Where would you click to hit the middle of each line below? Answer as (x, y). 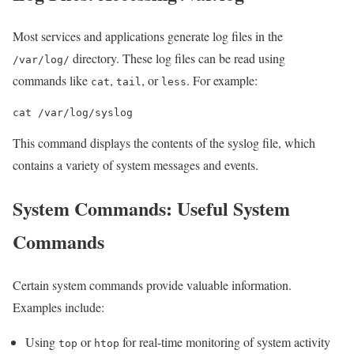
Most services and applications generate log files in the (148, 36)
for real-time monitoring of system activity (225, 342)
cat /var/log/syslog (73, 113)
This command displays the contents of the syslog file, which (164, 143)
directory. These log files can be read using (177, 58)
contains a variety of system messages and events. (136, 165)
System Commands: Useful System (151, 209)
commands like (52, 81)
